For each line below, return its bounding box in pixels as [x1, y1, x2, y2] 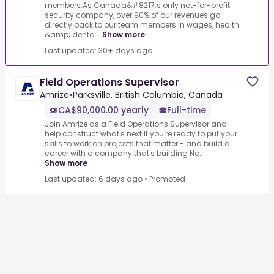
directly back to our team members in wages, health [45, 20, 239, 30]
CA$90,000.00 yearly [58, 104, 149, 116]
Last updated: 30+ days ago [45, 45, 152, 56]
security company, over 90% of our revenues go [45, 10, 220, 20]
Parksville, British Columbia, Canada [73, 89, 223, 101]
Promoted [149, 174, 185, 184]
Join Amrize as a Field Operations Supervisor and [45, 119, 227, 129]
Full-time [167, 104, 206, 116]
